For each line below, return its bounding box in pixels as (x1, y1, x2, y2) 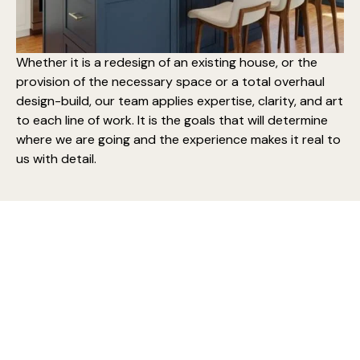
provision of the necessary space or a (16, 72, 242, 90)
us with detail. (16, 149, 96, 167)
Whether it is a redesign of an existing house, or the (16, 53, 317, 71)
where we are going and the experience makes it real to (16, 130, 341, 148)
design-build (16, 92, 89, 109)
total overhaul (242, 72, 325, 90)
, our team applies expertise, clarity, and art (89, 92, 343, 109)
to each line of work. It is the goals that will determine (16, 111, 328, 129)
